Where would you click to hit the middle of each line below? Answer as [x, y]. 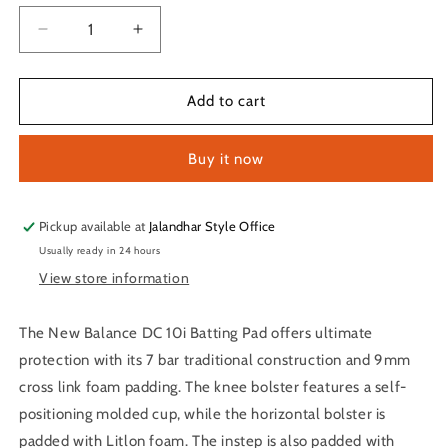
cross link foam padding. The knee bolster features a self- [213, 386]
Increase [170, 37]
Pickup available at [94, 225]
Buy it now [226, 158]
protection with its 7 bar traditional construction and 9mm [215, 359]
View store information [114, 277]
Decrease [79, 37]
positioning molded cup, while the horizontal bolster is [203, 413]
